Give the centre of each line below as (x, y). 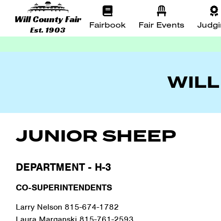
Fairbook (108, 25)
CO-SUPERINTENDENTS (64, 187)
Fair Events (162, 25)
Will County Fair (48, 19)
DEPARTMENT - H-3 (63, 167)
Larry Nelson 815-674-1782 (67, 207)
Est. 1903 (48, 30)
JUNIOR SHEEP (96, 136)
